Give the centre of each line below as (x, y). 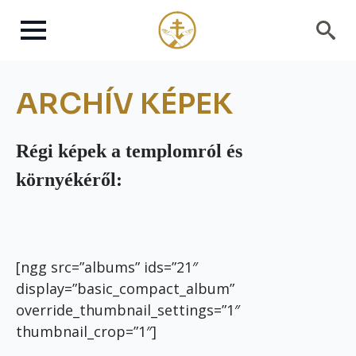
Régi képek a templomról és (129, 151)
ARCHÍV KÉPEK (124, 104)
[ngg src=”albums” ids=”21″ (107, 267)
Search (327, 60)
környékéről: (69, 180)
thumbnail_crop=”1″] (86, 331)
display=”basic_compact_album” (125, 288)
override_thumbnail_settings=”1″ (128, 310)
